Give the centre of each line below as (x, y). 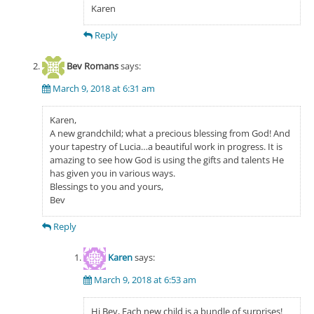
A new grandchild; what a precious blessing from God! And (170, 133)
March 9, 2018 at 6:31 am (103, 88)
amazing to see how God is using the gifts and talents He (166, 159)
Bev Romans (92, 66)
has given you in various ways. (112, 173)
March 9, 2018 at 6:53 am (145, 279)
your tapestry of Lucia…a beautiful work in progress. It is (166, 146)
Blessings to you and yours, (106, 186)
